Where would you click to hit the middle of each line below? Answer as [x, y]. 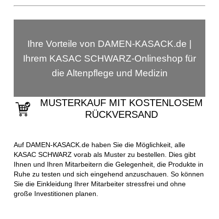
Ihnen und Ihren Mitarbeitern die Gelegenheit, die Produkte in [109, 164]
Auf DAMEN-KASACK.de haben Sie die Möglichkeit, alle [99, 144]
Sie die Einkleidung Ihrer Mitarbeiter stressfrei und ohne [100, 184]
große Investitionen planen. [56, 193]
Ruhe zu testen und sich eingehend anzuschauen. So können [109, 174]
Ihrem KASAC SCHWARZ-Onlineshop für [109, 58]
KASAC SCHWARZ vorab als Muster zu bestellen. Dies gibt [105, 154]
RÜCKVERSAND [122, 114]
